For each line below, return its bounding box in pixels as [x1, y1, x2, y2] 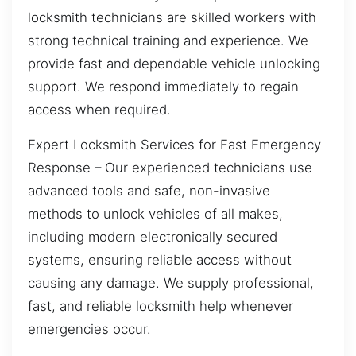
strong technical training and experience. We [28, 33, 308, 49]
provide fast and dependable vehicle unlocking [28, 56, 320, 72]
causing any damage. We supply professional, [28, 274, 314, 291]
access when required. [28, 102, 171, 118]
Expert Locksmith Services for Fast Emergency [28, 136, 321, 153]
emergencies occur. [28, 320, 151, 337]
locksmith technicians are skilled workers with [28, 10, 316, 26]
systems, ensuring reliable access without [28, 251, 292, 268]
